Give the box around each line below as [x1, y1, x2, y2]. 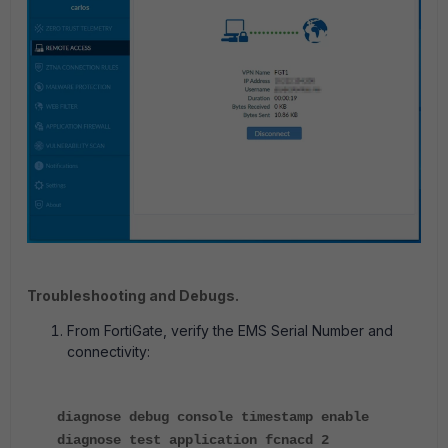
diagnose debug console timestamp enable [57, 409, 369, 425]
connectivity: [67, 343, 150, 360]
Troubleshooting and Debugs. [27, 287, 239, 304]
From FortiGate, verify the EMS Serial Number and [67, 322, 393, 339]
